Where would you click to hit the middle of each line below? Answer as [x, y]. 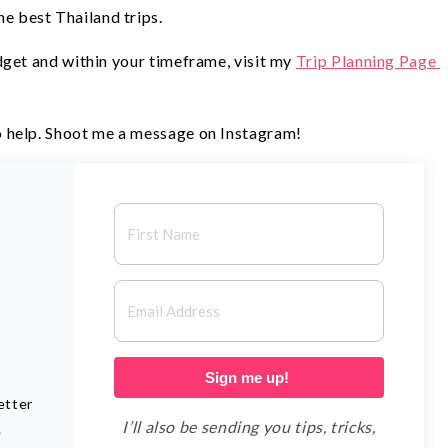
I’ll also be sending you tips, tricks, [249, 427]
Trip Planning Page [366, 61]
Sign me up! [249, 378]
